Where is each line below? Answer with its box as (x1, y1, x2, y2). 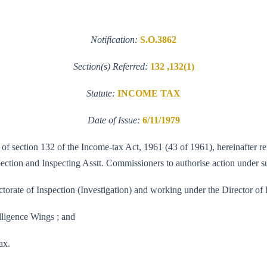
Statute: (86, 88, 117, 98)
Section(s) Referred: (73, 61, 150, 72)
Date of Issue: (87, 114, 142, 125)
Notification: (91, 34, 140, 45)
